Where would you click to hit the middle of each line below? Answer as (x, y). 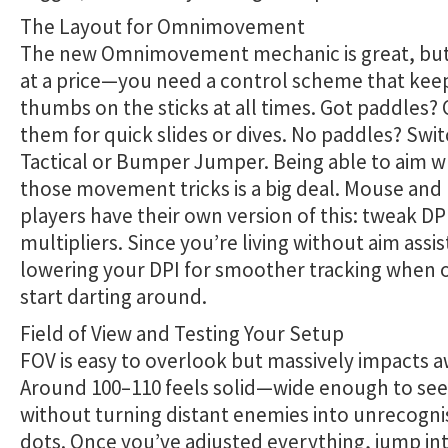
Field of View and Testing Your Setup (182, 333)
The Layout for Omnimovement (162, 26)
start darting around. (113, 296)
